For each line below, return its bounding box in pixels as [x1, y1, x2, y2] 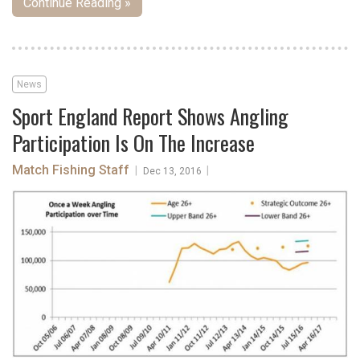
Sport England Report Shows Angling [12, 100, 288, 133]
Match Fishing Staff [12, 162, 133, 178]
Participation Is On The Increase [12, 127, 255, 159]
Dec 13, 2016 [143, 166, 202, 178]
